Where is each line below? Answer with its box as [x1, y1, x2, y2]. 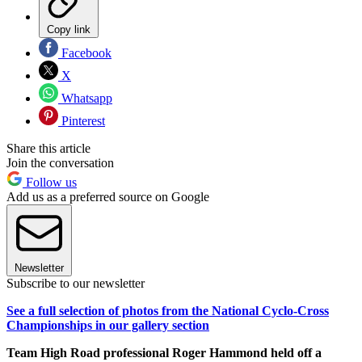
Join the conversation [6, 155, 114, 170]
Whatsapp [58, 90, 112, 105]
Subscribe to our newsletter [6, 276, 145, 290]
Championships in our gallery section [6, 318, 209, 332]
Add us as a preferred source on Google [6, 189, 209, 204]
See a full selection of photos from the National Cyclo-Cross [6, 303, 329, 318]
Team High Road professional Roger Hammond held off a [6, 345, 322, 360]
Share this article [6, 141, 90, 155]
